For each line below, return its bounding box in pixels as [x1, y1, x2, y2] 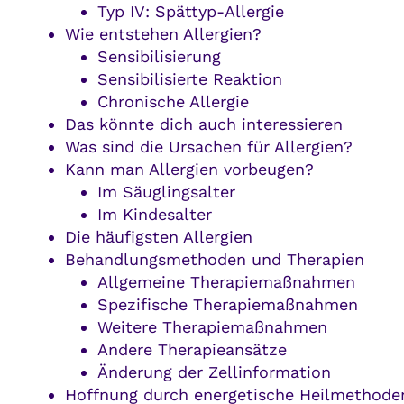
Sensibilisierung [96, 47, 221, 67]
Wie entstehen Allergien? [64, 24, 262, 44]
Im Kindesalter [96, 205, 212, 225]
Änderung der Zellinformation [96, 363, 331, 382]
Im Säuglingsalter [96, 182, 235, 202]
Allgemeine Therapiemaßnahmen [96, 272, 355, 292]
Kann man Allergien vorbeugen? [64, 160, 314, 179]
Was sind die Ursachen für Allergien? [64, 137, 353, 157]
